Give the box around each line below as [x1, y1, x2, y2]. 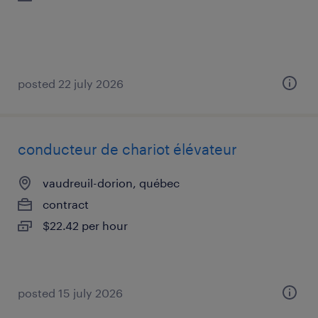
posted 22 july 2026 [18, 77, 124, 90]
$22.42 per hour [43, 219, 128, 232]
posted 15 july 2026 [18, 286, 123, 300]
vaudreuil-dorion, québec [43, 176, 180, 190]
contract [43, 197, 89, 211]
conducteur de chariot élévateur [18, 141, 237, 158]
